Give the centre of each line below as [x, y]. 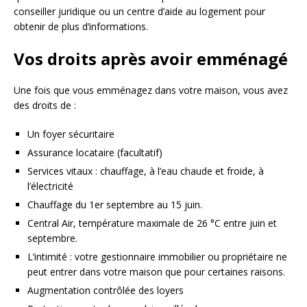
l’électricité [50, 186]
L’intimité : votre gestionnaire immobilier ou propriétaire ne [157, 257]
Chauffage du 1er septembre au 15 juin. [115, 205]
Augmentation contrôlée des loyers [106, 291]
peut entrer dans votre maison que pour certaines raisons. [156, 272]
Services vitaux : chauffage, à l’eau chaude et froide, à [146, 171]
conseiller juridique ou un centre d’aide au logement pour [139, 12]
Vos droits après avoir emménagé [151, 59]
